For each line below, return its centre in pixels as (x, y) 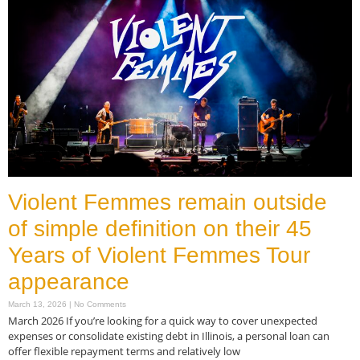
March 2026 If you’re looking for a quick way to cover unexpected (163, 320)
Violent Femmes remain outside (168, 202)
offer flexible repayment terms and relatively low (124, 351)
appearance (69, 281)
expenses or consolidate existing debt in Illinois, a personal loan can (169, 335)
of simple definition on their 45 (160, 228)
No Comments (99, 304)
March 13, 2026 (39, 304)
